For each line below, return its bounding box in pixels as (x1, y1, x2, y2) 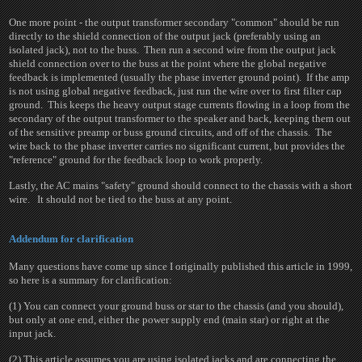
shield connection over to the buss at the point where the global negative (9, 57, 327, 69)
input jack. (9, 327, 57, 339)
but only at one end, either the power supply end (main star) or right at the (9, 314, 330, 326)
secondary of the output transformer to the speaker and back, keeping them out (9, 112, 351, 124)
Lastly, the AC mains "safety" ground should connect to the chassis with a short (9, 179, 353, 192)
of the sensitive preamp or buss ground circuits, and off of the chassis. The (9, 126, 333, 138)
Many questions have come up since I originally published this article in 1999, (9, 260, 353, 272)
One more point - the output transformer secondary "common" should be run (9, 16, 340, 28)
